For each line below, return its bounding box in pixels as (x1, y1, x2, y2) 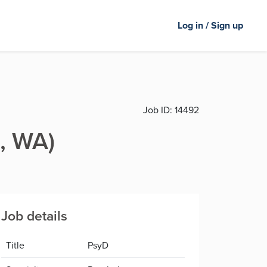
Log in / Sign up (178, 18, 243, 32)
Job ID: (143, 103, 172, 117)
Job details (1, 206, 67, 226)
